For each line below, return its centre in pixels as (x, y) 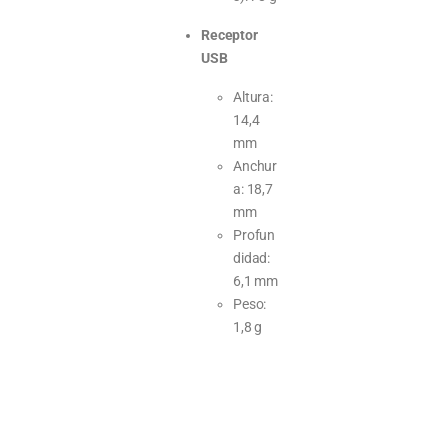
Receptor (229, 34)
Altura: (253, 96)
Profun (254, 234)
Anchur (255, 165)
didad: (252, 257)
